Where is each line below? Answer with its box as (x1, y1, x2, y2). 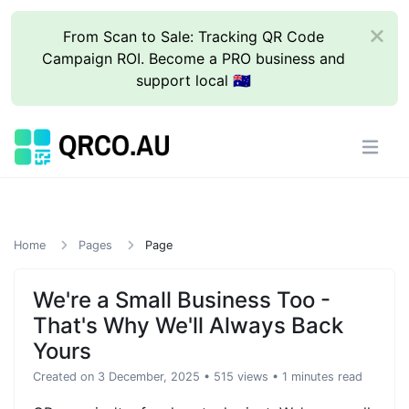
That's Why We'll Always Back (33, 312, 343, 339)
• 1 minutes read (272, 370, 362, 383)
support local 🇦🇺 (136, 71, 252, 89)
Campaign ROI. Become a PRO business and (42, 49, 346, 68)
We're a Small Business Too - (33, 287, 330, 313)
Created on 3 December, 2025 (33, 370, 200, 383)
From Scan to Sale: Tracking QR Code (63, 27, 325, 46)
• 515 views (204, 370, 268, 383)
